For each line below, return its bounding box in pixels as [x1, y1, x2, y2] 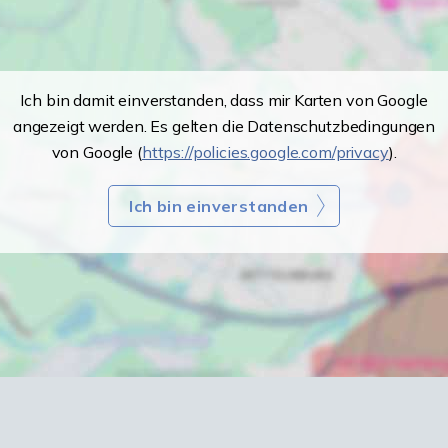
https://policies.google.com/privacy [141, 142, 389, 163]
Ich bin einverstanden [129, 196, 309, 217]
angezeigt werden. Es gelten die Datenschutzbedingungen [12, 116, 436, 137]
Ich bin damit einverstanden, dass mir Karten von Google [20, 90, 428, 111]
